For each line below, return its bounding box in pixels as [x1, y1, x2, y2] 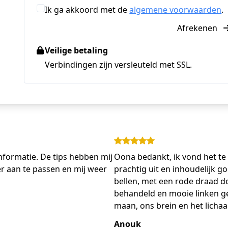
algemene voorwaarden [129, 4, 222, 15]
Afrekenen [177, 22, 220, 34]
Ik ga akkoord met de [45, 4, 130, 15]
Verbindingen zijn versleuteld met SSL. [45, 59, 192, 70]
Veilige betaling [45, 44, 108, 56]
